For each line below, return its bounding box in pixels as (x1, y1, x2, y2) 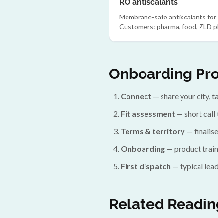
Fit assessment (121, 109, 175, 118)
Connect (121, 91, 151, 101)
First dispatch (121, 162, 171, 171)
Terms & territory (121, 127, 185, 136)
